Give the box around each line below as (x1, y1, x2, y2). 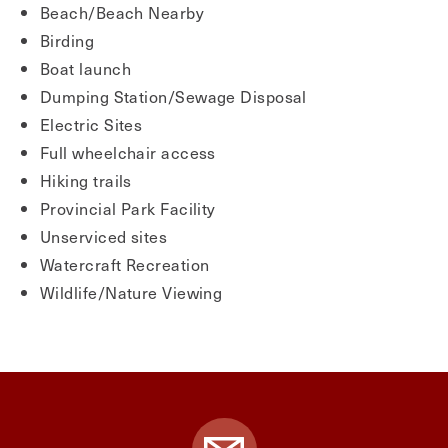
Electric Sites (40, 112, 143, 136)
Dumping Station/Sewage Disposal (40, 84, 307, 108)
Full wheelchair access (40, 140, 216, 164)
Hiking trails (40, 168, 132, 192)
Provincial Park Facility (40, 196, 216, 220)
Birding (40, 28, 95, 52)
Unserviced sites (40, 224, 168, 248)
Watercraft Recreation (40, 252, 210, 276)
